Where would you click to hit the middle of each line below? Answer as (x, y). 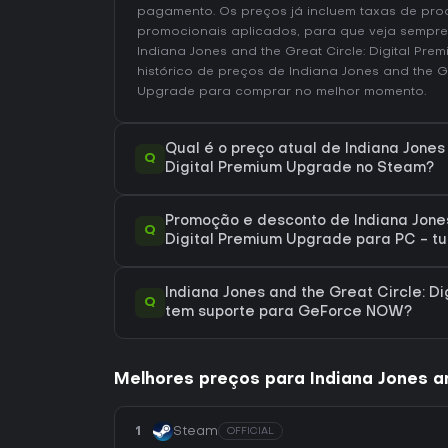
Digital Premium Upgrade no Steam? (299, 169)
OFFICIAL (250, 432)
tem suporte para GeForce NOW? (288, 313)
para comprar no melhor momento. (310, 92)
